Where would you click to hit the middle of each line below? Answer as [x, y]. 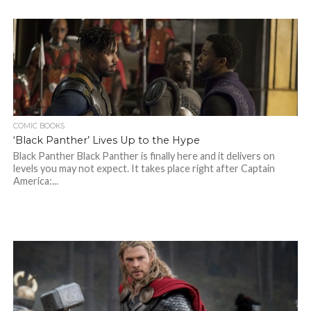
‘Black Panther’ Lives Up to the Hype [106, 140]
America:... [35, 181]
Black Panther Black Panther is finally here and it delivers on [144, 156]
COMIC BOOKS [39, 126]
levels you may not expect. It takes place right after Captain [144, 168]
